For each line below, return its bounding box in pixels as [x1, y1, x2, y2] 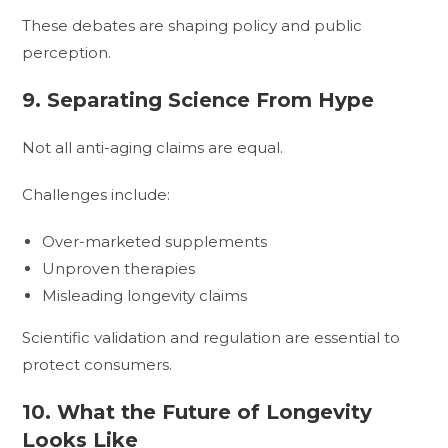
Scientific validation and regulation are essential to [22, 327, 401, 347]
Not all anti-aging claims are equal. [22, 137, 284, 157]
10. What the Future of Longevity [22, 399, 373, 424]
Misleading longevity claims [42, 285, 248, 305]
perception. [22, 42, 112, 62]
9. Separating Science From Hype [22, 87, 375, 112]
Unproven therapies [42, 258, 196, 278]
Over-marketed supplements [42, 231, 268, 251]
